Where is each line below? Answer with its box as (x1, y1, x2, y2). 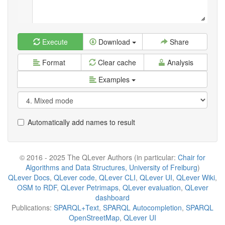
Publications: (12, 202, 54, 212)
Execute (42, 37, 68, 47)
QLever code (54, 172, 95, 182)
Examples (96, 74, 132, 84)
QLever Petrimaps (60, 182, 119, 192)
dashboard (95, 192, 130, 202)
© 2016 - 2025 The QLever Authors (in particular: (20, 152, 178, 162)
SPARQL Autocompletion (103, 202, 182, 212)
